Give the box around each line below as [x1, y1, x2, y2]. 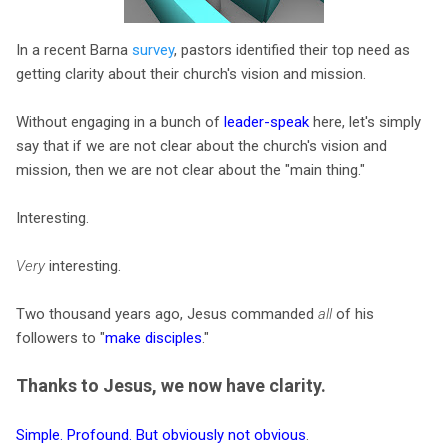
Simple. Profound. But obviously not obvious [16, 425, 306, 444]
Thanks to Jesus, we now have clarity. [16, 374, 326, 396]
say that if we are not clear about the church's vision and [16, 136, 387, 155]
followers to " [16, 328, 105, 347]
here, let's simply [309, 112, 421, 131]
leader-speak [224, 112, 309, 131]
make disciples [105, 328, 202, 347]
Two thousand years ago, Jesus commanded [16, 304, 318, 323]
